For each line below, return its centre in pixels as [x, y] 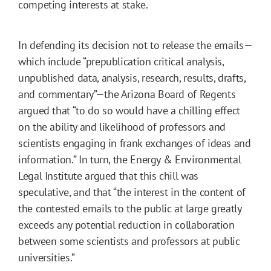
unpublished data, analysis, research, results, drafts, [132, 77]
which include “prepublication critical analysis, [121, 61]
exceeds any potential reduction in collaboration [126, 224]
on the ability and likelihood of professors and [122, 126]
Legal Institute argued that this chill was [108, 175]
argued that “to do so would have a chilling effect [129, 110]
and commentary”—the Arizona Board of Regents [127, 94]
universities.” [47, 257]
